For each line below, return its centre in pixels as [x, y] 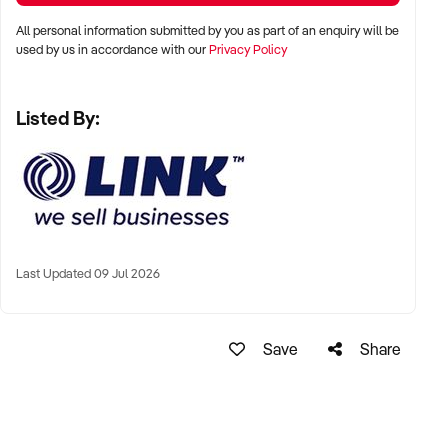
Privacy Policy [248, 48]
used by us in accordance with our [112, 48]
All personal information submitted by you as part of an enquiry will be [207, 29]
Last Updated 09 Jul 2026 [88, 272]
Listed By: [58, 117]
